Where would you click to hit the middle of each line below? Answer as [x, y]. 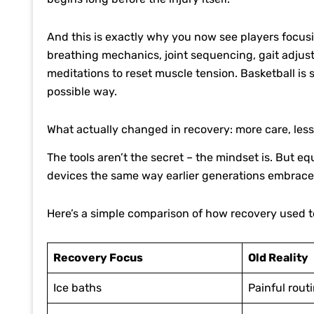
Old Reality [278, 258]
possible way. [82, 91]
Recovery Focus [98, 258]
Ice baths [77, 288]
